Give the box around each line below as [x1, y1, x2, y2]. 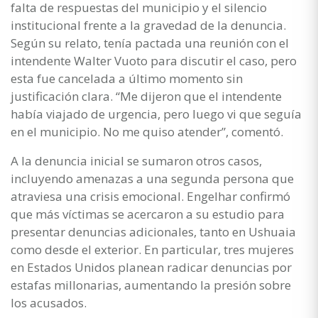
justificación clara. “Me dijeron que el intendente [11, 87, 282, 104]
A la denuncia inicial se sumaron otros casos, [11, 152, 262, 169]
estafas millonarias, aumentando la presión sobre [11, 276, 291, 293]
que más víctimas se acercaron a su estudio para [11, 205, 285, 222]
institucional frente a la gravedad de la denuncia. [11, 16, 286, 33]
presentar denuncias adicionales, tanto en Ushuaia [11, 223, 296, 240]
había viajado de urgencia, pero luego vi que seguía [11, 105, 302, 122]
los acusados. [11, 294, 87, 311]
